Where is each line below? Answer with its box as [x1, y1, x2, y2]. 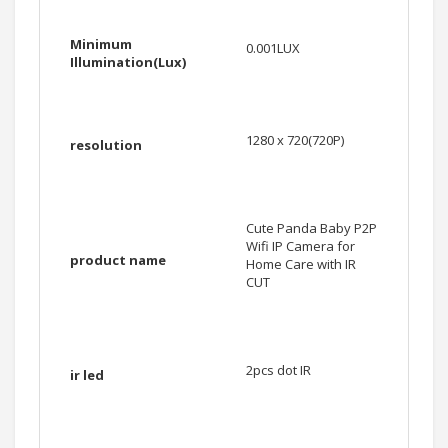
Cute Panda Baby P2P [246, 219, 377, 238]
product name [70, 251, 166, 270]
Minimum [70, 35, 132, 54]
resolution [70, 136, 142, 155]
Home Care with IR [246, 255, 356, 274]
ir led [70, 366, 104, 385]
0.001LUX [246, 39, 300, 58]
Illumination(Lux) [70, 53, 186, 72]
